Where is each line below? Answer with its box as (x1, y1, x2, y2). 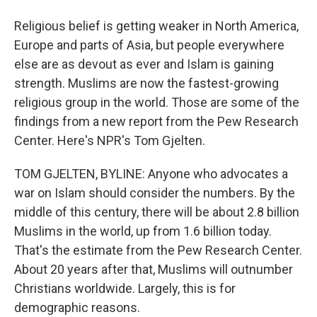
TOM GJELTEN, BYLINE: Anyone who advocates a (14, 166, 288, 181)
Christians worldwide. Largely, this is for (14, 281, 236, 296)
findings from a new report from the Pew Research (14, 114, 299, 129)
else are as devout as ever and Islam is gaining (14, 57, 274, 71)
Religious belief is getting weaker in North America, (14, 18, 299, 33)
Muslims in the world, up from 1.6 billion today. (14, 224, 272, 238)
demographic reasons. (14, 300, 140, 315)
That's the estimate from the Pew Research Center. (14, 243, 302, 258)
